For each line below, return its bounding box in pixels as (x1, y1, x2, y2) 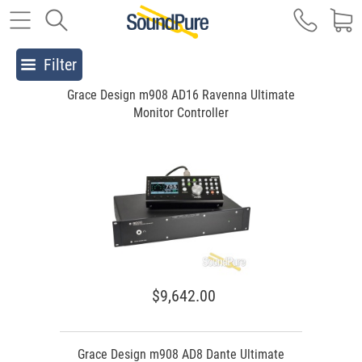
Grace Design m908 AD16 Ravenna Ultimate (67, 87, 295, 103)
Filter (44, 55, 77, 74)
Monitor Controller (133, 105, 229, 120)
